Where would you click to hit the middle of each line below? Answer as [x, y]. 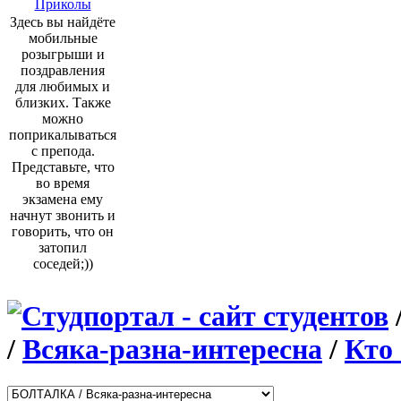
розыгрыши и [63, 54]
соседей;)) [63, 264]
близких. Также [63, 102]
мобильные [63, 38]
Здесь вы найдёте [63, 22]
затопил [63, 247]
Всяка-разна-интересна [172, 350]
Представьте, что [63, 167]
